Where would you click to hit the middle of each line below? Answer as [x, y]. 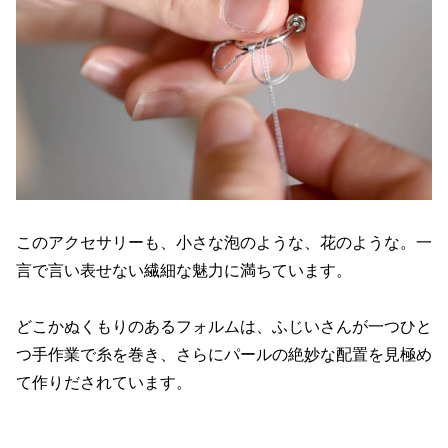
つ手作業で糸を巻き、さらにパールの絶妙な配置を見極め [224, 353]
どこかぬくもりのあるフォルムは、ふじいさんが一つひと [224, 325]
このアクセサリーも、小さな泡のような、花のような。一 [224, 241]
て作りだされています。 [104, 381]
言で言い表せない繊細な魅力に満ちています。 [184, 269]
